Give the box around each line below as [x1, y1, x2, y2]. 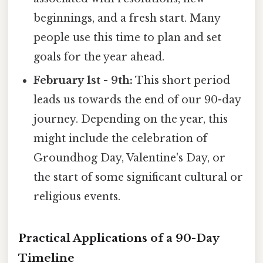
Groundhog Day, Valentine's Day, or [33, 151, 226, 165]
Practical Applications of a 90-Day [18, 231, 219, 245]
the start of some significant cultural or [33, 171, 244, 184]
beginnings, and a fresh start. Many [33, 12, 221, 25]
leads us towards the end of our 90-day [33, 93, 241, 107]
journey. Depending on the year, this [33, 113, 228, 126]
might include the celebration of [33, 132, 208, 146]
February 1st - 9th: [33, 74, 133, 87]
